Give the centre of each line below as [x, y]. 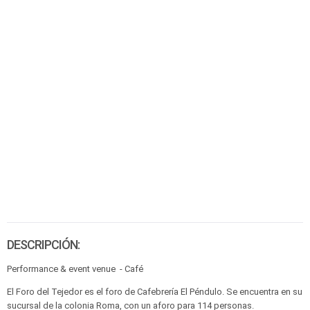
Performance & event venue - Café [75, 269]
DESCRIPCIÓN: [43, 245]
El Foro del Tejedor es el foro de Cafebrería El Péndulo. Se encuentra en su [155, 292]
